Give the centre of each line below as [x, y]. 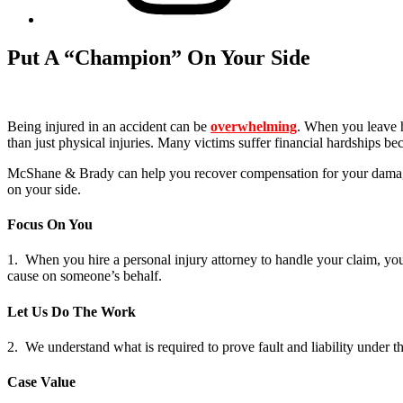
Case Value [41, 382]
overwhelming [254, 126]
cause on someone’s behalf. [85, 276]
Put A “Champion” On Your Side [159, 57]
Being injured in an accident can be [109, 126]
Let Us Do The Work [72, 311]
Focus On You [50, 225]
